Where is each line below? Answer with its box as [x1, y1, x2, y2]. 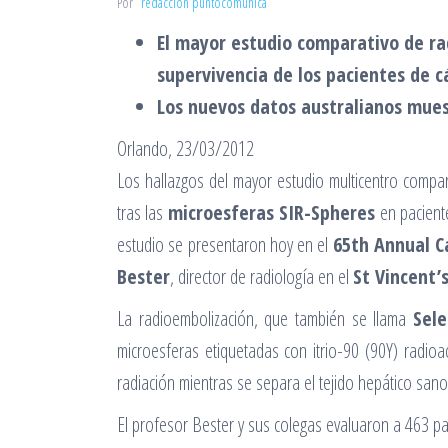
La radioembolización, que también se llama [117, 305, 413, 332]
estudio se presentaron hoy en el [117, 231, 333, 258]
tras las [117, 199, 168, 226]
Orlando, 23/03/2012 [117, 135, 254, 162]
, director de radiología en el [170, 263, 353, 290]
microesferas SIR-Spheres [167, 199, 376, 226]
